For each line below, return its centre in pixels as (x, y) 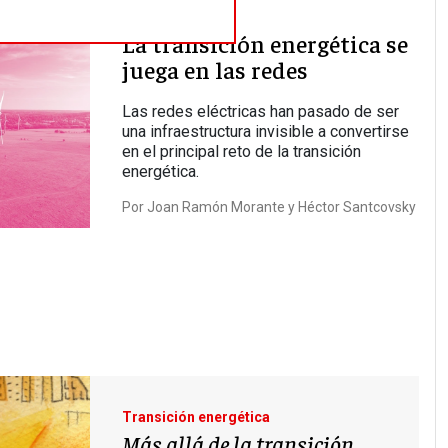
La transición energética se (264, 43)
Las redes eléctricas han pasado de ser (260, 112)
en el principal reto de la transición (241, 152)
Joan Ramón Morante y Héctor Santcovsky (281, 207)
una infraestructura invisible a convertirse (265, 132)
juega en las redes (214, 69)
